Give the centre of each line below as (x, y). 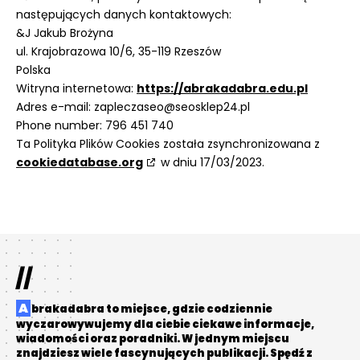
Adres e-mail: (55, 106)
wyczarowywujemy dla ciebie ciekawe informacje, (165, 324)
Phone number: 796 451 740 (95, 125)
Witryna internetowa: (76, 88)
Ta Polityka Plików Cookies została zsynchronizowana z (168, 143)
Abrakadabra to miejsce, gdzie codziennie (23, 308)
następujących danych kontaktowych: (124, 14)
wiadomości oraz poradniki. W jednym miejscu (153, 339)
